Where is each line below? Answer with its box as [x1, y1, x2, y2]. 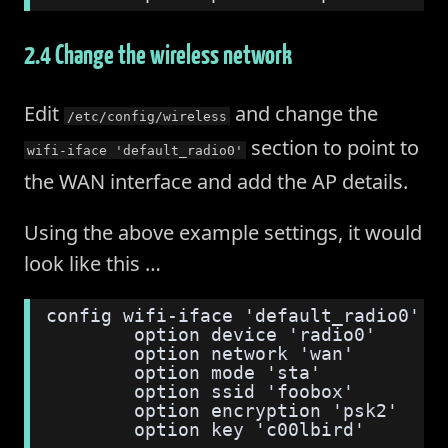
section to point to [246, 133, 420, 161]
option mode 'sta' [46, 362, 322, 383]
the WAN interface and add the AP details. [24, 167, 408, 195]
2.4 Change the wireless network [24, 36, 292, 71]
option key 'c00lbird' [46, 419, 366, 440]
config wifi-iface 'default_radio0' [46, 305, 421, 326]
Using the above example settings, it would [24, 218, 422, 246]
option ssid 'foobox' [46, 381, 355, 402]
